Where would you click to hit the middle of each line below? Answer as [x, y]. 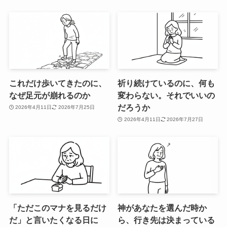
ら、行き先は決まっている [166, 220]
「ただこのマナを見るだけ [58, 207]
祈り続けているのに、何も [166, 83]
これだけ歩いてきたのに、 [58, 83]
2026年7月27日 [185, 120]
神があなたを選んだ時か [162, 207]
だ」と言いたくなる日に [53, 220]
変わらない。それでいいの [166, 95]
